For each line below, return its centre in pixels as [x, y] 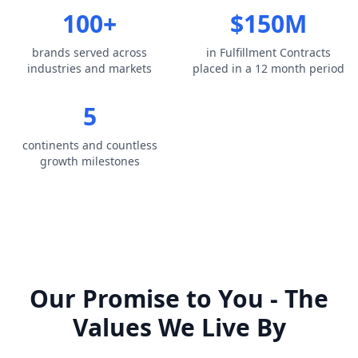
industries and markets [89, 68]
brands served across [89, 52]
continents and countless [89, 145]
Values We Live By [179, 327]
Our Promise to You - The [179, 298]
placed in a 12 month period [268, 68]
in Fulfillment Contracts [268, 52]
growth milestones [89, 161]
